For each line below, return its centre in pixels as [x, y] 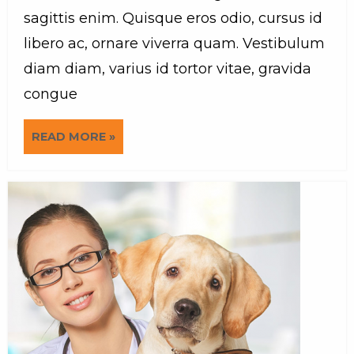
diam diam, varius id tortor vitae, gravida [168, 69]
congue [51, 94]
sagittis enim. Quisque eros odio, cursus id [173, 18]
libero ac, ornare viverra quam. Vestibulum [174, 43]
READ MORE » [73, 137]
